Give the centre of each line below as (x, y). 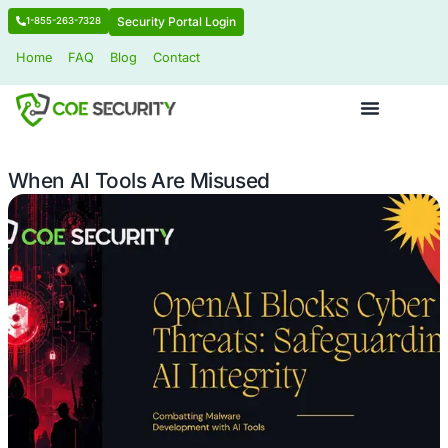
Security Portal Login (220, 27)
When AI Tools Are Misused (173, 225)
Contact (220, 72)
